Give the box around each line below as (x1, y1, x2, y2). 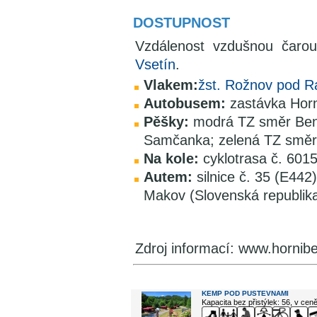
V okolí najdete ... (133, 275, 217, 286)
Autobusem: (144, 96, 226, 111)
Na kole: (144, 151, 199, 166)
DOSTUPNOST (133, 15, 230, 30)
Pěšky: (144, 114, 189, 129)
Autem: (144, 169, 192, 185)
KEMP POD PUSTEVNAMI (202, 289, 289, 297)
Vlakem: (144, 77, 198, 93)
